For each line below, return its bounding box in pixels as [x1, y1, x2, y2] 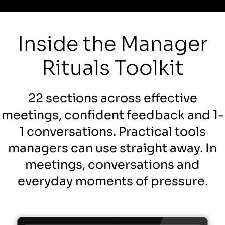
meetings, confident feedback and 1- [1, 107, 224, 123]
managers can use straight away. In [8, 141, 217, 156]
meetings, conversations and [25, 157, 200, 173]
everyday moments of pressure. [17, 174, 208, 189]
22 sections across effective [28, 91, 197, 106]
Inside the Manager [17, 31, 208, 57]
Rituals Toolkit [41, 55, 184, 81]
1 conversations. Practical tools [19, 124, 206, 140]
